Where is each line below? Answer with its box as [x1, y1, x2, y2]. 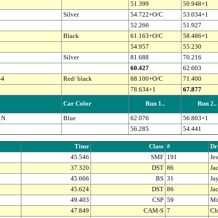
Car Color [63, 100, 91, 108]
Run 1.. [145, 100, 164, 108]
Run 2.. [197, 100, 217, 108]
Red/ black [63, 75, 92, 83]
